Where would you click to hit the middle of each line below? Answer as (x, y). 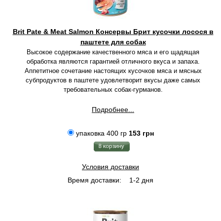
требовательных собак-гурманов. (113, 90)
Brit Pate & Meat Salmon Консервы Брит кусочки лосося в (113, 32)
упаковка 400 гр (101, 133)
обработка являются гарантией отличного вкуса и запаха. (113, 61)
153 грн (141, 133)
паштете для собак (113, 42)
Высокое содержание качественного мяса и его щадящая (113, 52)
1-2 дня (140, 180)
